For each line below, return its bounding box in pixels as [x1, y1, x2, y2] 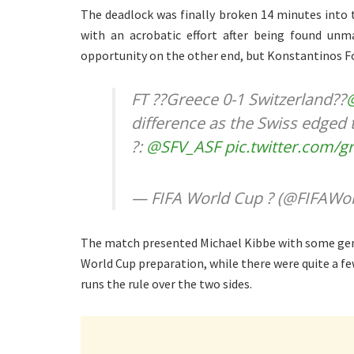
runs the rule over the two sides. [81, 276, 252, 292]
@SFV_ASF [146, 136, 220, 158]
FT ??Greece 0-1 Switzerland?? [131, 88, 346, 111]
